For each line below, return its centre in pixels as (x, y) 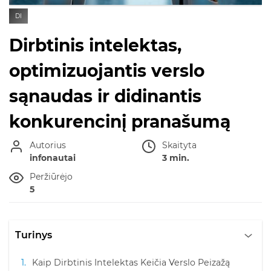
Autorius (48, 145)
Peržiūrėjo (51, 176)
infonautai (53, 158)
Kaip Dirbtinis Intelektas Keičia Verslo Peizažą (131, 262)
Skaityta (179, 145)
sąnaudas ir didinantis (105, 96)
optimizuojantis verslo (107, 70)
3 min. (176, 158)
